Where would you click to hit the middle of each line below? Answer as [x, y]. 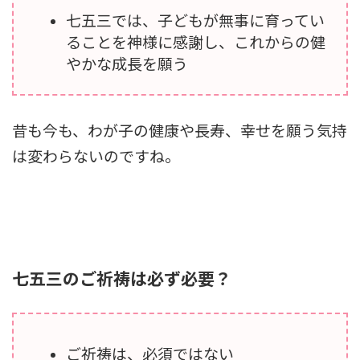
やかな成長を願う [127, 63]
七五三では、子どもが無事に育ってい [196, 20]
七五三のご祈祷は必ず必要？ [122, 278]
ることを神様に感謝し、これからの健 [196, 42]
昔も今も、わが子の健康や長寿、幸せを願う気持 [180, 130]
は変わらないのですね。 [96, 156]
